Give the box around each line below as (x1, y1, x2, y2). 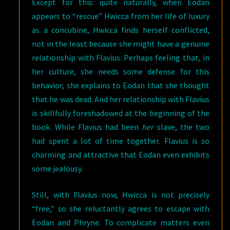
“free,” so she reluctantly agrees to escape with (32, 203, 209, 214)
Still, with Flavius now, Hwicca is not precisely (32, 189, 209, 200)
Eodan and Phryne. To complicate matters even (32, 217, 209, 227)
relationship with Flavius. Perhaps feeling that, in (32, 52, 209, 63)
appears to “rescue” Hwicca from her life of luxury (32, 11, 209, 21)
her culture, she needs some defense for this (32, 66, 209, 76)
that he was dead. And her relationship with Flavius (32, 94, 209, 104)
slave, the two (154, 122, 210, 132)
